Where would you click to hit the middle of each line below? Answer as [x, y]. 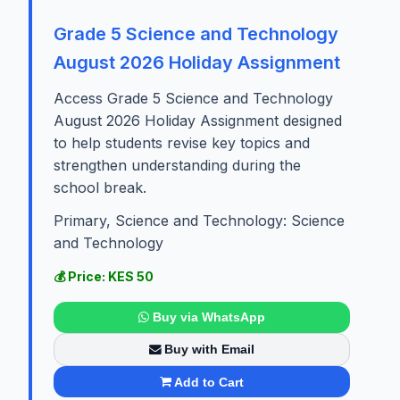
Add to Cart [209, 382]
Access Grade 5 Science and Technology [193, 98]
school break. [100, 187]
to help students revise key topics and [182, 142]
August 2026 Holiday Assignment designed [198, 120]
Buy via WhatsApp [208, 317]
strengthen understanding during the [177, 165]
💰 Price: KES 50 [104, 276]
